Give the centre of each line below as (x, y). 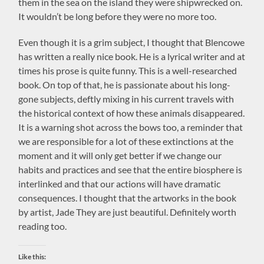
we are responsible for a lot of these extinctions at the (126, 141)
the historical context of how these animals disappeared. (132, 113)
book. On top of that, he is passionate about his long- (125, 84)
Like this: (32, 256)
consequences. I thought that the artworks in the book (128, 197)
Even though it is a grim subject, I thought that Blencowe (132, 42)
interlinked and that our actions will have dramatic (120, 183)
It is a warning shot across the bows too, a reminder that (131, 127)
